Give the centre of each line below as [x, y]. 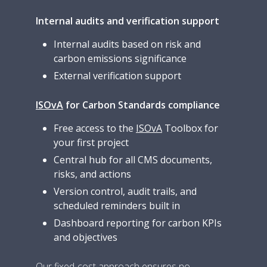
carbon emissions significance [120, 58]
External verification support [117, 76]
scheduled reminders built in [117, 206]
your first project [91, 142]
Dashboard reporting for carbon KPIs [138, 223]
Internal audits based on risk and [127, 44]
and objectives [86, 237]
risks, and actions [92, 174]
